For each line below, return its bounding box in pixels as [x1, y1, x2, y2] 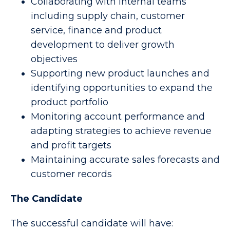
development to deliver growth [31, 39, 175, 50]
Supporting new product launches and [31, 68, 209, 79]
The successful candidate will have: [10, 218, 173, 229]
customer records [31, 168, 112, 180]
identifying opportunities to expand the [31, 82, 213, 93]
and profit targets [31, 140, 111, 151]
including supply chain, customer [31, 10, 185, 22]
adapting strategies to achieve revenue [31, 125, 212, 137]
